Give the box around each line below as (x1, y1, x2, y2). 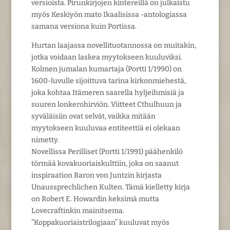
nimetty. (31, 135, 59, 144)
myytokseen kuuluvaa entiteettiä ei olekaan (31, 123, 180, 132)
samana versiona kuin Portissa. (31, 22, 137, 31)
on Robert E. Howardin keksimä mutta (31, 194, 159, 203)
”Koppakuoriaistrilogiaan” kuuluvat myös (31, 218, 169, 227)
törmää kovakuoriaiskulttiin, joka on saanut (31, 159, 179, 168)
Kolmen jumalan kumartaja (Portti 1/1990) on (31, 64, 182, 73)
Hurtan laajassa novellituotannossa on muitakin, (31, 41, 196, 50)
